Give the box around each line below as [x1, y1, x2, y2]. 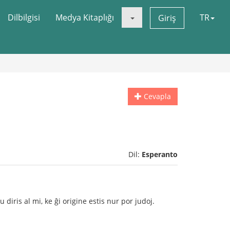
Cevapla [142, 91, 171, 101]
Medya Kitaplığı [55, 12, 114, 23]
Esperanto [142, 149, 178, 159]
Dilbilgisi [8, 12, 40, 23]
